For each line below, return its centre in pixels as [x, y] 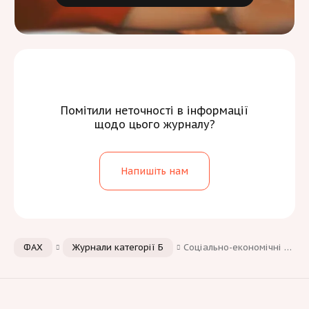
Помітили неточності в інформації [154, 111]
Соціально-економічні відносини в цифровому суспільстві [234, 248]
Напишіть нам [154, 171]
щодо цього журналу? [154, 124]
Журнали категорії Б [118, 248]
